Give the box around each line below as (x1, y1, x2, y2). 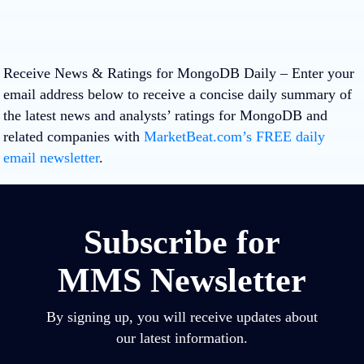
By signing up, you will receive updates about (46, 308, 318, 325)
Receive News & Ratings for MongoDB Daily (3, 64, 276, 81)
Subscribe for (84, 223, 280, 261)
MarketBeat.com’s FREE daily (144, 128, 325, 145)
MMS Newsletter (58, 261, 306, 299)
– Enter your (276, 64, 354, 81)
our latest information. (116, 329, 248, 346)
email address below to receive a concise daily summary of (3, 85, 352, 102)
